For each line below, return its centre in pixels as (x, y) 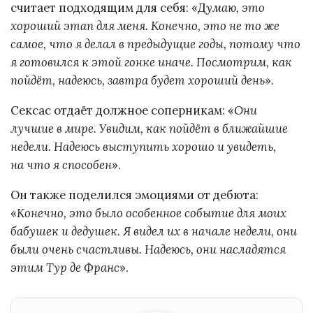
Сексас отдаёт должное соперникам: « (122, 110)
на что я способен (61, 165)
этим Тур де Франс (65, 267)
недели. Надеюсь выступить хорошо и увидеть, (143, 146)
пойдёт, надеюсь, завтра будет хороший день (138, 81)
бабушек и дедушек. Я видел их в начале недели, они (154, 231)
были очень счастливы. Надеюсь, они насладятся (148, 249)
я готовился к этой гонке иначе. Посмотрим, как (151, 63)
